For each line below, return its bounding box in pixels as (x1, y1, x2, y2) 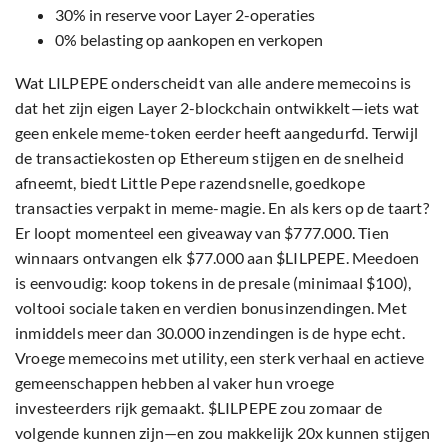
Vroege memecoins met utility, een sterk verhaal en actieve (15, 348, 425, 368)
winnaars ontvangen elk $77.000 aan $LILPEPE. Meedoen (15, 248, 420, 268)
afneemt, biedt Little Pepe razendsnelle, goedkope (15, 173, 365, 193)
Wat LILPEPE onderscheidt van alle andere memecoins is (15, 73, 412, 93)
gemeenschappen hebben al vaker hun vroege (15, 373, 335, 393)
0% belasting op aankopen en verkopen (55, 30, 323, 50)
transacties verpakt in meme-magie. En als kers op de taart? (15, 198, 429, 218)
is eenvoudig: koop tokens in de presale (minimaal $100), (15, 273, 412, 293)
